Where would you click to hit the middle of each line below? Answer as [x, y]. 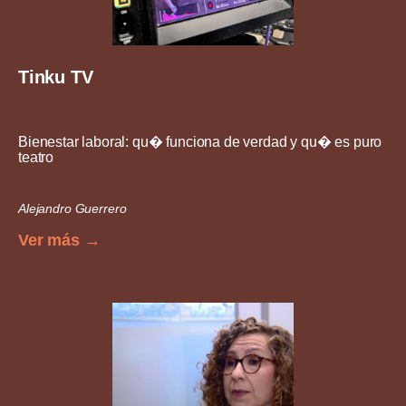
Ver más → [59, 240]
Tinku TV [56, 77]
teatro [36, 157]
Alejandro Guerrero [72, 208]
